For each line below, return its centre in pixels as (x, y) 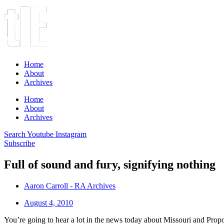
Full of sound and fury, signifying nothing (110, 164)
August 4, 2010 (48, 202)
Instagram (71, 134)
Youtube (40, 134)
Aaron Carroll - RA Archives (70, 185)
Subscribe (19, 143)
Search (15, 134)
